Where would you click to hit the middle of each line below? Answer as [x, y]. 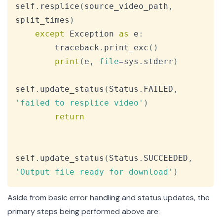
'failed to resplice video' [79, 103]
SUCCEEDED [166, 158]
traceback [77, 48]
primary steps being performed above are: [84, 212]
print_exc [126, 48]
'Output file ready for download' [94, 172]
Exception [92, 34]
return [70, 117]
